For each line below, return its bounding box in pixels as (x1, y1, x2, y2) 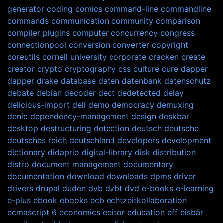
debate (7, 87, 34, 98)
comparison (156, 15, 200, 26)
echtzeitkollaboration (107, 195, 187, 205)
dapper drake (7, 75, 58, 86)
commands (7, 15, 49, 26)
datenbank (122, 75, 162, 86)
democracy (112, 99, 154, 110)
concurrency (111, 27, 158, 38)
